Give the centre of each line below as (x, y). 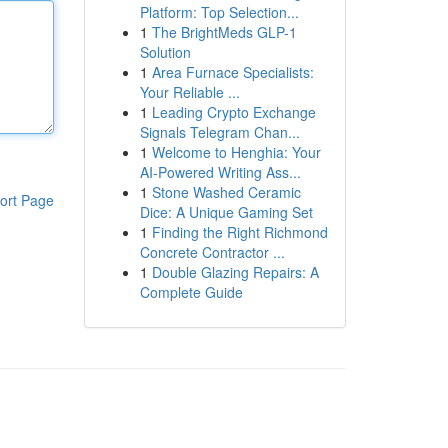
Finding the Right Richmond (239, 232)
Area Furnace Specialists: (232, 72)
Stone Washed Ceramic (226, 192)
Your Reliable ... (189, 92)
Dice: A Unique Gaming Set (226, 212)
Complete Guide (191, 292)
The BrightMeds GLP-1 (224, 32)
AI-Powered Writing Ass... (220, 172)
